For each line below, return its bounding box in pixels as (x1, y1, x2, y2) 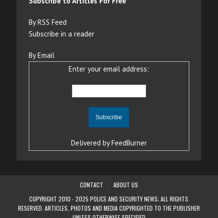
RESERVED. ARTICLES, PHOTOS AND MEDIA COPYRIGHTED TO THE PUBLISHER (18, 203, 200, 212)
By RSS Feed (28, 17, 67, 27)
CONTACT (79, 180, 103, 189)
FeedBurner (111, 138, 147, 147)
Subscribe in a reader (28, 29, 94, 38)
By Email (28, 50, 54, 60)
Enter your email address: (69, 64, 149, 73)
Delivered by (71, 138, 111, 147)
